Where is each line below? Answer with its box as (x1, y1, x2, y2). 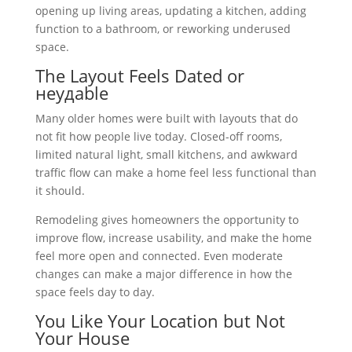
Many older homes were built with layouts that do (35, 111, 298, 126)
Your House (35, 326, 130, 350)
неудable (35, 81, 108, 105)
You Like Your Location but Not (35, 309, 285, 333)
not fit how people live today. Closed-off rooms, (35, 129, 282, 145)
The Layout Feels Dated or (35, 64, 244, 88)
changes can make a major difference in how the (35, 266, 292, 282)
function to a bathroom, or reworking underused (35, 21, 291, 37)
